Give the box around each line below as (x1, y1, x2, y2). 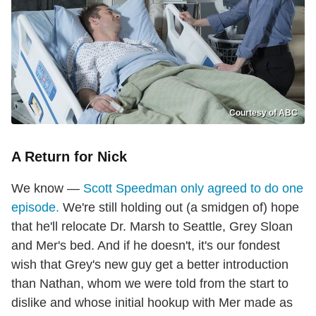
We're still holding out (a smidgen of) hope (59, 200, 299, 215)
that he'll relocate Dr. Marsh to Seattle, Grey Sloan (11, 219, 293, 234)
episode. (11, 200, 59, 215)
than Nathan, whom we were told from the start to (11, 276, 288, 291)
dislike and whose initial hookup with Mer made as (11, 296, 293, 310)
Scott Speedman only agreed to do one (83, 181, 303, 196)
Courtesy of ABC (229, 108, 298, 119)
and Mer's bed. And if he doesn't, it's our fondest (11, 238, 280, 253)
